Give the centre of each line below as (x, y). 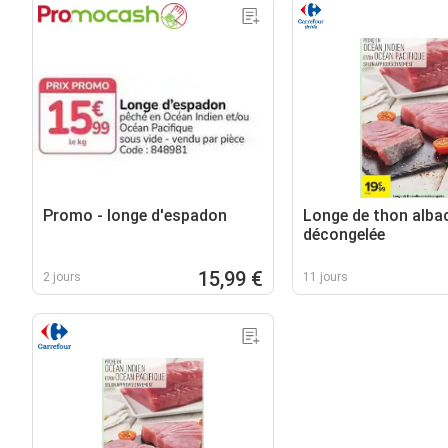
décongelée (343, 234)
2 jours (62, 276)
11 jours (325, 276)
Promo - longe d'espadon (135, 215)
